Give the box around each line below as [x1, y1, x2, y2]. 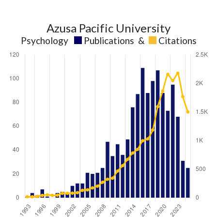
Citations [158, 35, 197, 46]
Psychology [20, 35, 68, 46]
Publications [83, 35, 134, 46]
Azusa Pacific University [46, 21, 170, 35]
